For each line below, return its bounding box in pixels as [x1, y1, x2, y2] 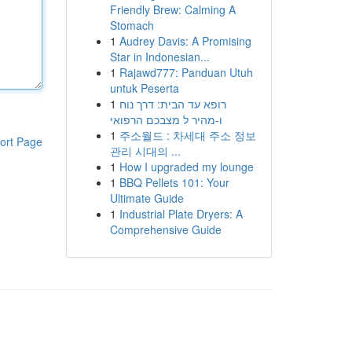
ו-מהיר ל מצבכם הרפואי [109, 112, 222, 127]
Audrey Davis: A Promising [119, 33, 251, 49]
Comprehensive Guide [109, 222, 222, 237]
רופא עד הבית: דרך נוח [119, 96, 226, 112]
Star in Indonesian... [109, 49, 210, 64]
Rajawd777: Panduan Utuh [119, 64, 253, 80]
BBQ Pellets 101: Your [119, 174, 229, 190]
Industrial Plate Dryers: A [119, 206, 243, 222]
